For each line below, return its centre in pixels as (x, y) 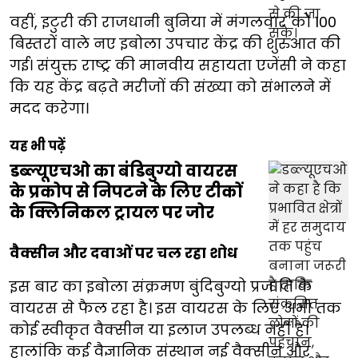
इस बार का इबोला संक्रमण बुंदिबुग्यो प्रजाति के (161, 287)
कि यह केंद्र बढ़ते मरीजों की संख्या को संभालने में (170, 87)
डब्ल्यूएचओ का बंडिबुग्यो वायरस (123, 171)
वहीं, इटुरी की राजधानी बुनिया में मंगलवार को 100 (173, 22)
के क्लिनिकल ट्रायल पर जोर (112, 213)
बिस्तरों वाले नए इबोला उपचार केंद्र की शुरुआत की (175, 44)
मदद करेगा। (49, 109)
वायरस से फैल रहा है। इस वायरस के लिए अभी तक (175, 308)
